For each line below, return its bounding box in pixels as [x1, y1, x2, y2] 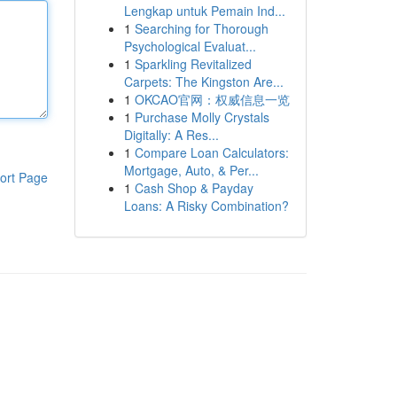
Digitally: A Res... [123, 126, 219, 144]
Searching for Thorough [134, 19, 269, 37]
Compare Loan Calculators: [134, 144, 289, 161]
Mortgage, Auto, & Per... [123, 161, 259, 179]
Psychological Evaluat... [123, 37, 256, 55]
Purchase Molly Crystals [134, 108, 269, 126]
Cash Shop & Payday [134, 179, 253, 197]
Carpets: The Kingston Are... [123, 73, 284, 90]
